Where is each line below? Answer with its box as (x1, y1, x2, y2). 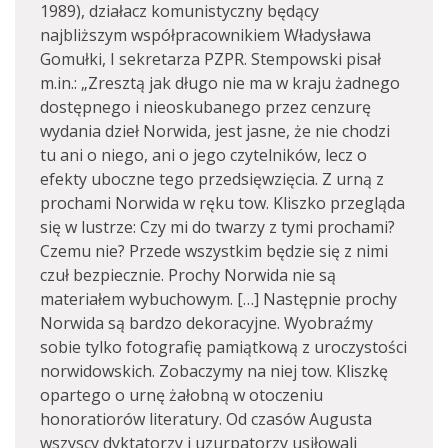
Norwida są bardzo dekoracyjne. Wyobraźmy (40, 312, 373, 335)
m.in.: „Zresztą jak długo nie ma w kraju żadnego (40, 72, 400, 95)
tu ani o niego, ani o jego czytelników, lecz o (40, 144, 367, 167)
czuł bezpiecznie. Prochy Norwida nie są (40, 264, 336, 287)
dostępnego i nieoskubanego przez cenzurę (40, 96, 371, 119)
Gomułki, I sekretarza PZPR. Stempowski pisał (40, 48, 381, 71)
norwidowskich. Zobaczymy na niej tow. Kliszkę (40, 360, 388, 383)
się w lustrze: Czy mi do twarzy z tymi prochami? (40, 216, 395, 239)
